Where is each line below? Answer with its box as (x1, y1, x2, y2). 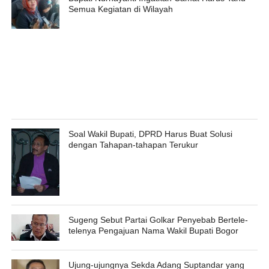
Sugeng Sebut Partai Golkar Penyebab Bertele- (68, 214, 248, 225)
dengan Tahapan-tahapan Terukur (68, 139, 198, 150)
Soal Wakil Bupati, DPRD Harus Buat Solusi (68, 128, 232, 139)
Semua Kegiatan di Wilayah (68, 4, 173, 14)
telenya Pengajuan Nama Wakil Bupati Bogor (68, 225, 238, 235)
